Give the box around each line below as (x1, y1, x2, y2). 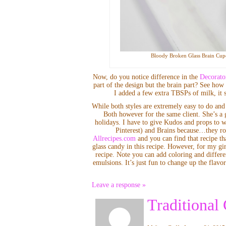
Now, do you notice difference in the (93, 73, 200, 81)
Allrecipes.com (92, 135, 136, 143)
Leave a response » (92, 181, 146, 189)
